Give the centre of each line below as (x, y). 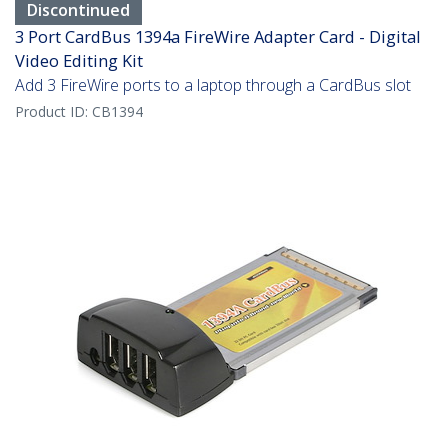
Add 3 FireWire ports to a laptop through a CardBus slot (213, 85)
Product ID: (53, 112)
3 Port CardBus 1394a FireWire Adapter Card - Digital (218, 37)
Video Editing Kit (79, 61)
